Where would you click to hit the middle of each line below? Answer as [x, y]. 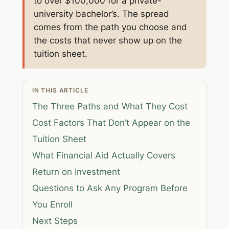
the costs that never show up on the [108, 40]
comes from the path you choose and [110, 27]
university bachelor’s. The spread [101, 14]
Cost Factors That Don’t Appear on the [111, 122]
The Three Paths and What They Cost [110, 106]
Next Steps [55, 221]
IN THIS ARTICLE [60, 90]
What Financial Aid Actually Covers [104, 155]
